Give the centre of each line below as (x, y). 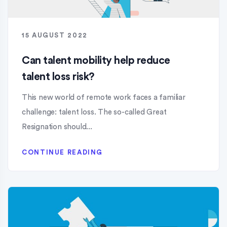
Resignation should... (57, 127)
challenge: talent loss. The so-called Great (94, 112)
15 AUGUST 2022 (55, 35)
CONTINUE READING (63, 152)
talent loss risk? (58, 77)
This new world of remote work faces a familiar (104, 98)
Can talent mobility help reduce (96, 61)
